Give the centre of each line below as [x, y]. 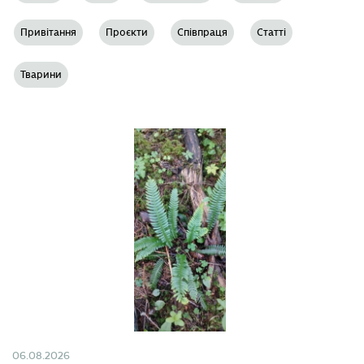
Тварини [41, 75]
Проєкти [127, 32]
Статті [271, 32]
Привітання [48, 32]
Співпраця [202, 32]
